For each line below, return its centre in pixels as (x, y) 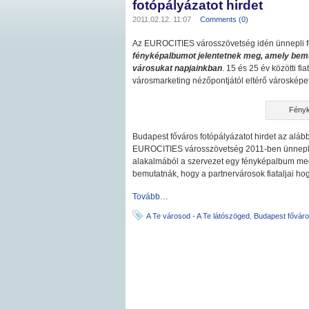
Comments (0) (224, 19)
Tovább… (150, 197)
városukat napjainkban (177, 68)
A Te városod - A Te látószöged (198, 216)
